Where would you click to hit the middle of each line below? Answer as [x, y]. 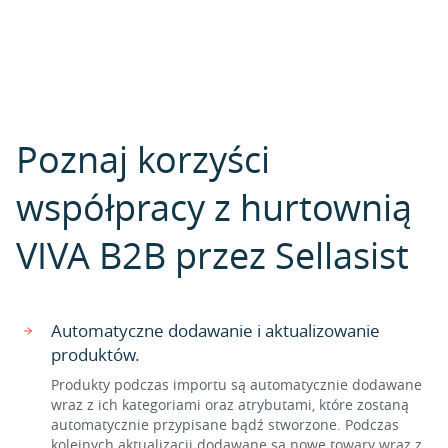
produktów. [95, 354]
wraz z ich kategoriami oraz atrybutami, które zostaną [230, 404]
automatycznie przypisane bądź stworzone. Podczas [225, 424]
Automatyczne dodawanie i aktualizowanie [215, 330]
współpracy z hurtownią [214, 207]
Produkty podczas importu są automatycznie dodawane [236, 384]
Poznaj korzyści [143, 159]
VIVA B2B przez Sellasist [212, 255]
